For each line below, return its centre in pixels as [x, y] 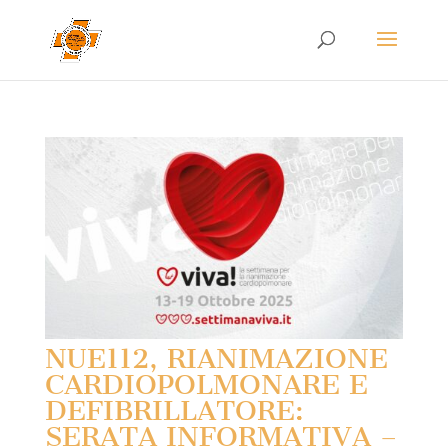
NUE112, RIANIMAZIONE [216, 358]
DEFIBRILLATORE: [174, 410]
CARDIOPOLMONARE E [206, 384]
